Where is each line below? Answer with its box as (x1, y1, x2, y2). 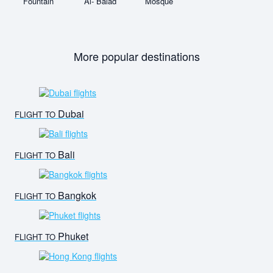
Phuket (55, 229, 88, 244)
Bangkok (55, 188, 96, 203)
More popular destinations (73, 48, 200, 65)
